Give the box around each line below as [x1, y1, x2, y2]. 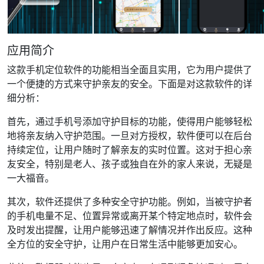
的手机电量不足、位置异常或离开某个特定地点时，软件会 [7, 209, 252, 222]
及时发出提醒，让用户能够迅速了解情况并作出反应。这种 [7, 223, 252, 236]
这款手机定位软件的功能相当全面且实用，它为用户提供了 [7, 63, 252, 76]
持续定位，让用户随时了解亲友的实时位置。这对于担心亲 [7, 143, 252, 156]
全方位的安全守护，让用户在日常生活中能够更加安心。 [7, 237, 243, 250]
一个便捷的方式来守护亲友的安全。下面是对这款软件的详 [7, 77, 252, 90]
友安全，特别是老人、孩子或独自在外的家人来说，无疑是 [7, 157, 252, 170]
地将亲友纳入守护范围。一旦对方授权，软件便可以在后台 [7, 129, 252, 142]
